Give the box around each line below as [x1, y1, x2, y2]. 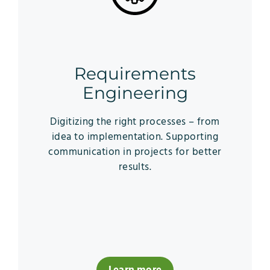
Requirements [74, 63, 196, 84]
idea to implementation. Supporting [51, 129, 219, 146]
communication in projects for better [48, 144, 222, 161]
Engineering [82, 83, 188, 104]
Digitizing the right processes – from [50, 114, 220, 131]
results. [118, 159, 152, 176]
